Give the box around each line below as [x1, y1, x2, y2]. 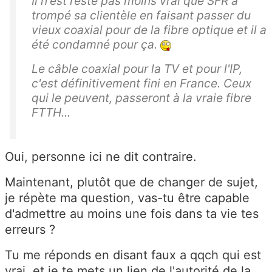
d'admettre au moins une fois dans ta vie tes [5, 206, 259, 222]
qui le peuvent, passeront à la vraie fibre [32, 90, 251, 106]
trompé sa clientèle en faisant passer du [32, 8, 251, 23]
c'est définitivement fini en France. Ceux [32, 76, 251, 91]
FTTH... [32, 105, 70, 120]
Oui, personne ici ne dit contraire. [5, 149, 197, 165]
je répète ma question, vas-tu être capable [5, 191, 250, 206]
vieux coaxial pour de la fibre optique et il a [32, 22, 267, 38]
